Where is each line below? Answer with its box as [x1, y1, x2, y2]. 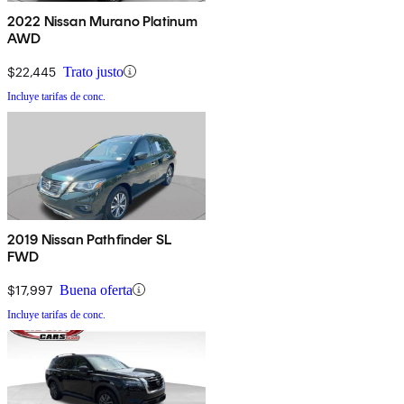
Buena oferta [60, 281, 133, 298]
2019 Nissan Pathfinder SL [7, 230, 171, 248]
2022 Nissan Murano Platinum [7, 12, 198, 30]
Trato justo [63, 63, 124, 79]
